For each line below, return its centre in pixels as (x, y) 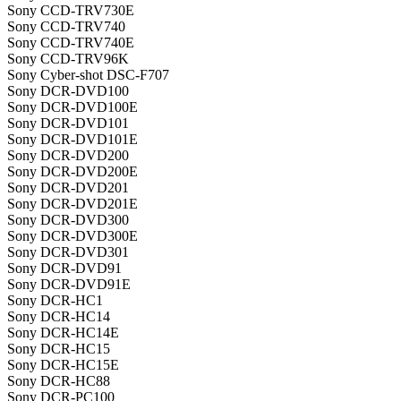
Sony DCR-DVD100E (73, 107)
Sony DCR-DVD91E (69, 285)
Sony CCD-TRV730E (71, 11)
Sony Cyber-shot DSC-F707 (88, 75)
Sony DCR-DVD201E (73, 204)
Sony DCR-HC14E (63, 333)
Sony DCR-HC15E (63, 365)
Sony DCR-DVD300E (73, 236)
